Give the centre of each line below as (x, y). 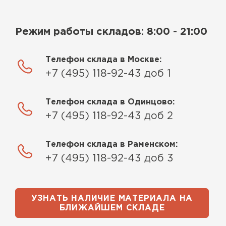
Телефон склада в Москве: (103, 60)
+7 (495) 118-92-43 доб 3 (109, 158)
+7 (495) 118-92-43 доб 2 (109, 116)
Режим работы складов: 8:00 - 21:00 (111, 32)
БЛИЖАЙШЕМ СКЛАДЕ (112, 208)
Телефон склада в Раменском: (111, 144)
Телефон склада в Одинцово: (110, 102)
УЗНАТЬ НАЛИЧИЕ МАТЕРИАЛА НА (112, 199)
